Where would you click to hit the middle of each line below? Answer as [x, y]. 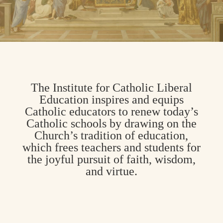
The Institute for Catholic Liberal [111, 87]
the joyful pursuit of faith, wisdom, [111, 159]
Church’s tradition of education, [111, 135]
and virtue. [111, 171]
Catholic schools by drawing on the [111, 123]
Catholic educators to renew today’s [111, 111]
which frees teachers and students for [111, 147]
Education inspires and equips [111, 99]
